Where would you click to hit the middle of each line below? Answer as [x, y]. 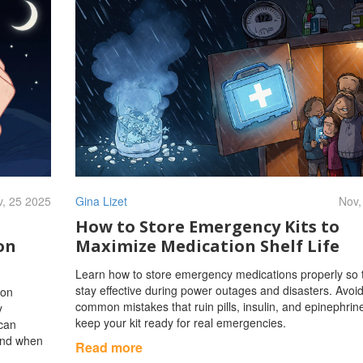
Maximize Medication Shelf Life [207, 246]
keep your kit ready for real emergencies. [180, 322]
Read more [109, 347]
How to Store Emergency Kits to [207, 226]
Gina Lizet [101, 201]
